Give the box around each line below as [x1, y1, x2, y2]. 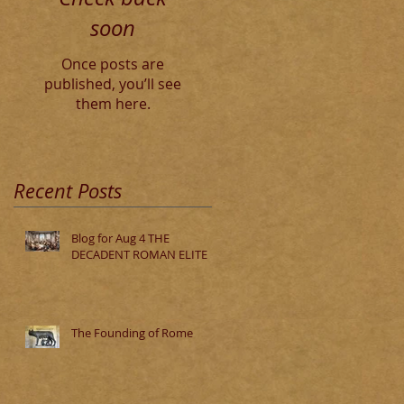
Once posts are [61, 54, 164, 74]
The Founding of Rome [71, 325, 193, 341]
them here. [75, 94, 151, 114]
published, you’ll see [44, 74, 181, 94]
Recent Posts [14, 178, 122, 204]
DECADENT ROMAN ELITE [71, 246, 207, 262]
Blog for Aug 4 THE [71, 230, 170, 246]
